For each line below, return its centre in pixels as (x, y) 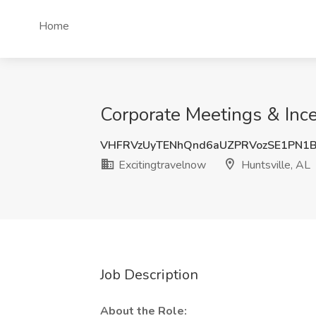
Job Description (149, 275)
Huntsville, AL (274, 165)
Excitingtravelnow (161, 165)
